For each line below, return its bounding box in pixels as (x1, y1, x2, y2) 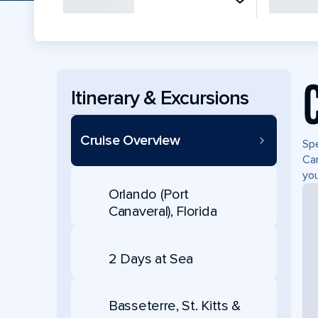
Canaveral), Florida (109, 203, 217, 220)
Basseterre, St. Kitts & (109, 297, 241, 314)
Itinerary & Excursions (71, 85, 248, 110)
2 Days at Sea (109, 250, 194, 268)
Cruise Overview (80, 132, 180, 149)
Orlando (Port (109, 186, 190, 203)
